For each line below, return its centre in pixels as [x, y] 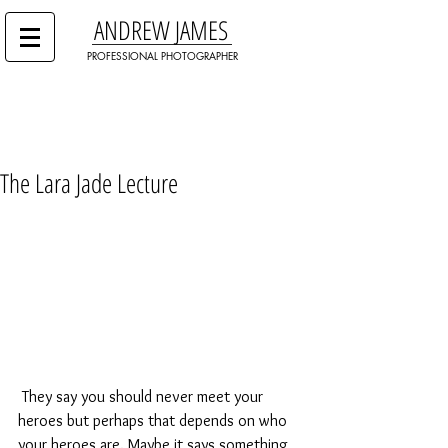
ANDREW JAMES [161, 30]
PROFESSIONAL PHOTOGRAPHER [162, 55]
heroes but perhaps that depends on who [154, 420]
